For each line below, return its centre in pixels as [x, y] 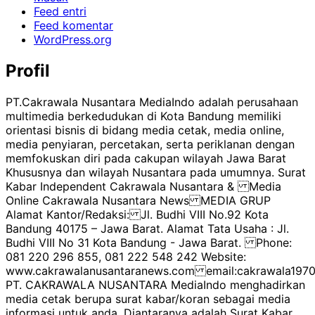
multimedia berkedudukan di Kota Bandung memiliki [143, 116]
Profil [28, 70]
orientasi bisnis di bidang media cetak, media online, [145, 130]
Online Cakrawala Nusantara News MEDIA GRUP [138, 200]
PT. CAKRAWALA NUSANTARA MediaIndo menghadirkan [155, 284]
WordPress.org [73, 39]
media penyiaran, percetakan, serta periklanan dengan [150, 144]
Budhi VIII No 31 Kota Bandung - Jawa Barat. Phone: [149, 242]
